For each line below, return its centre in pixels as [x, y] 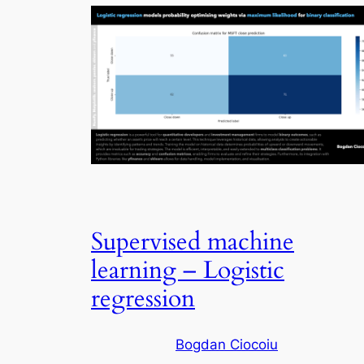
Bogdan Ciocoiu [227, 344]
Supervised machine [193, 243]
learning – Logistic [188, 271]
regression [143, 299]
